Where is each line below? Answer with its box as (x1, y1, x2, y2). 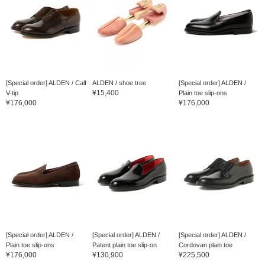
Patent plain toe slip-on (92, 241, 157, 248)
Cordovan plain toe (178, 241, 232, 248)
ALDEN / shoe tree (92, 79, 146, 86)
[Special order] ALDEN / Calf (6, 79, 86, 86)
